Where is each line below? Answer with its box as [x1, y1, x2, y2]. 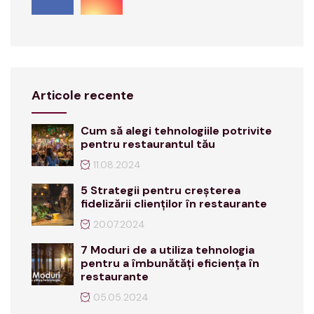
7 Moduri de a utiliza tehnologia [81, 243, 254, 258]
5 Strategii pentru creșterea [81, 183, 240, 198]
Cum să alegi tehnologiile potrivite [81, 123, 272, 139]
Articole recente [32, 87, 134, 104]
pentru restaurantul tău [81, 137, 215, 152]
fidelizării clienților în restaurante [81, 196, 267, 212]
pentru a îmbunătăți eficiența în [81, 256, 259, 271]
